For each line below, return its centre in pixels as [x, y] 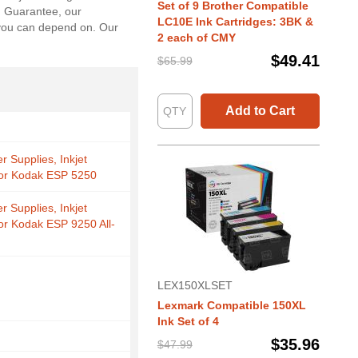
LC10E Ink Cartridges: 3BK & [235, 22]
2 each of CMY [196, 38]
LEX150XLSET [195, 285]
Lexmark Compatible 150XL [231, 305]
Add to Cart [260, 111]
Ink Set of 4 [188, 321]
